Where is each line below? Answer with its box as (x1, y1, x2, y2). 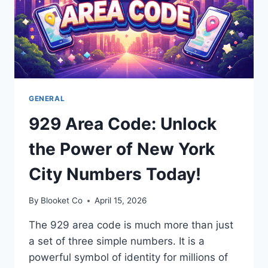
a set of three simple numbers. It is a (29, 235, 205, 248)
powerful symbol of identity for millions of (29, 251, 228, 264)
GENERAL (29, 93, 65, 103)
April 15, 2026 (95, 196, 147, 206)
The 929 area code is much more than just (29, 219, 233, 232)
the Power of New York (29, 138, 215, 159)
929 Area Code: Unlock (29, 113, 217, 134)
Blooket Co (41, 196, 83, 206)
